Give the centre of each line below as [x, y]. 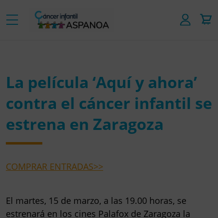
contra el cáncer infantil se [109, 103]
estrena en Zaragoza [85, 124]
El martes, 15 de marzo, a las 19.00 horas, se [96, 200]
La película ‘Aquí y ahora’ [101, 82]
